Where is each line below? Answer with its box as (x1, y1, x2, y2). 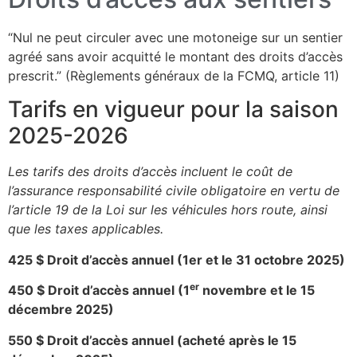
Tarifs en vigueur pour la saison (8, 96, 339, 124)
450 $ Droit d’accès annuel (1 (8, 282, 190, 299)
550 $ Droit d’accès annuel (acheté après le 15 (8, 331, 296, 348)
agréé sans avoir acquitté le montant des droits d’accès (8, 49, 343, 65)
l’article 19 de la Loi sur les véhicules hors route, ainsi (8, 202, 328, 218)
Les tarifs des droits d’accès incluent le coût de (8, 163, 292, 180)
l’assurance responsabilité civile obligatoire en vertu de (8, 182, 339, 199)
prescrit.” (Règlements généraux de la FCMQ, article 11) (8, 68, 339, 84)
